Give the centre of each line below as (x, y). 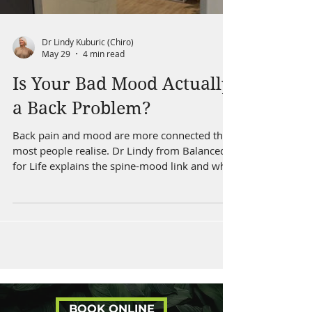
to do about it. (46, 181)
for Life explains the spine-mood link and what (124, 166)
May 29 (56, 54)
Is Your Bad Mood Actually (122, 84)
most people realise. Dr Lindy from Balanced (119, 150)
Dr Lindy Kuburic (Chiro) (88, 41)
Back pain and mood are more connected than (124, 135)
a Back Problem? (82, 108)
